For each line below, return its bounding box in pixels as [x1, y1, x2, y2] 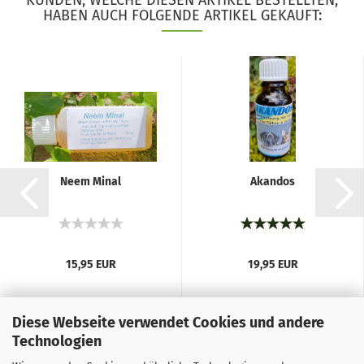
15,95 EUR [65, 258, 116, 271]
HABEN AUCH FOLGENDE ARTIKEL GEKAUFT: [42, 6, 322, 24]
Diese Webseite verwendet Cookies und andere [12, 313, 324, 331]
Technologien [12, 331, 102, 350]
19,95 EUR [247, 258, 298, 271]
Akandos [250, 175, 295, 188]
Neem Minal [60, 175, 121, 188]
